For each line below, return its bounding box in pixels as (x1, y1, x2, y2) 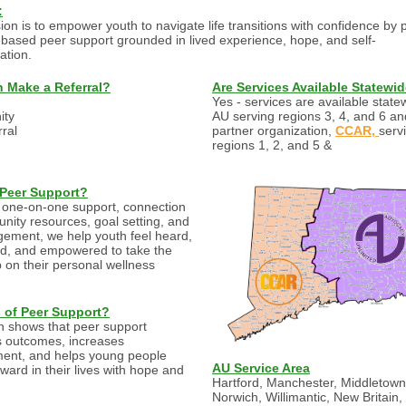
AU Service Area (212, 361, 310, 375)
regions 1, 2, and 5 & (212, 138, 332, 152)
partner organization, (212, 123, 335, 138)
